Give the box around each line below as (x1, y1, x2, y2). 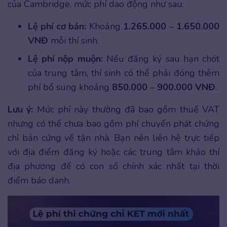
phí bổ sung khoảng (28, 81, 112, 94)
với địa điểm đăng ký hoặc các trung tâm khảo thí (8, 146, 219, 159)
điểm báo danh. (8, 174, 70, 187)
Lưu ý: (8, 103, 33, 116)
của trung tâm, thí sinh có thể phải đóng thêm (28, 67, 219, 80)
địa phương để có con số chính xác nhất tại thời (8, 160, 219, 173)
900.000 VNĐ (157, 81, 215, 94)
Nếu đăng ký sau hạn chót (102, 53, 220, 65)
